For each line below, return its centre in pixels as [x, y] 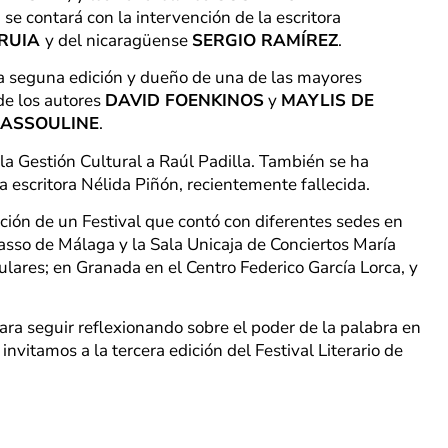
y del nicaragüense [118, 40]
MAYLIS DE [327, 101]
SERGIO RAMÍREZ [265, 40]
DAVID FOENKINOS [184, 101]
